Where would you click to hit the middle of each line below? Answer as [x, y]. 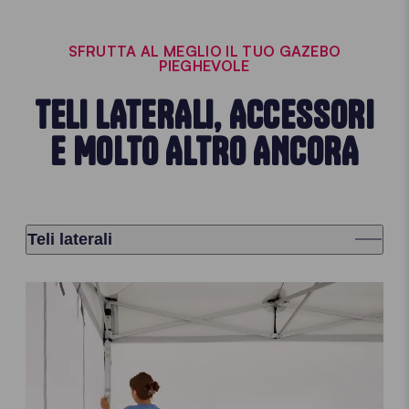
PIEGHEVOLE [204, 65]
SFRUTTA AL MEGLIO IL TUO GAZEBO [204, 51]
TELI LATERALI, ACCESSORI [204, 115]
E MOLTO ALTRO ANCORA [204, 151]
